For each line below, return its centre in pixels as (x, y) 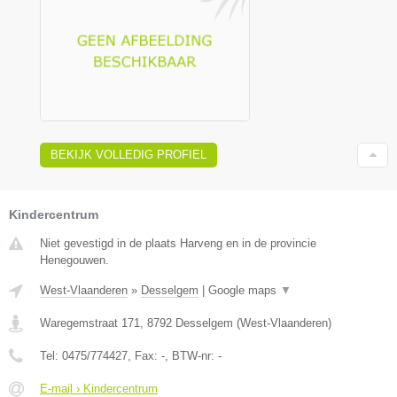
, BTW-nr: (191, 355)
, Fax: (144, 355)
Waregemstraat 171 (90, 323)
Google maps (244, 290)
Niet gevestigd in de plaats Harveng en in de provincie (178, 243)
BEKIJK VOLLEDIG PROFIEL (128, 154)
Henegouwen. (74, 260)
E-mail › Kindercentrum (99, 388)
